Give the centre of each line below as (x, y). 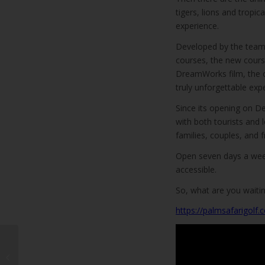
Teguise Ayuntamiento (61, 244)
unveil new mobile (53, 257)
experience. (197, 26)
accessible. (196, 169)
